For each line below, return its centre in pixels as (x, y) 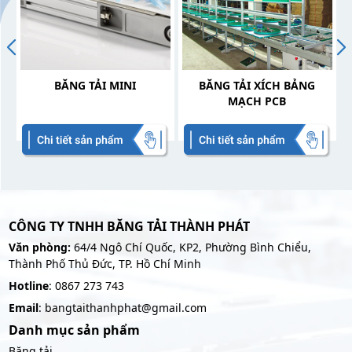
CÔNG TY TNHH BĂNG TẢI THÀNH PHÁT (129, 227)
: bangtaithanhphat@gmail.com (122, 308)
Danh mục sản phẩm (74, 330)
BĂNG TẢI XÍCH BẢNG (257, 86)
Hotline (28, 286)
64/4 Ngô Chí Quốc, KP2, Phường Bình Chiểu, (191, 247)
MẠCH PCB (257, 101)
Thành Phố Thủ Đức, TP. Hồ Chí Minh (104, 264)
